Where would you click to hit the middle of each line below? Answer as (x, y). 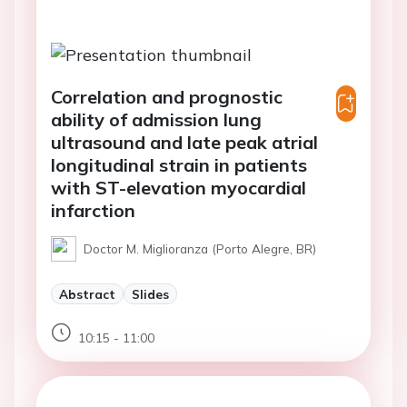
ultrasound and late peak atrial (184, 142)
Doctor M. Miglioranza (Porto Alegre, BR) (200, 248)
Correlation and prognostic (167, 96)
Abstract (87, 293)
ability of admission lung (156, 119)
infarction (93, 210)
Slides (150, 293)
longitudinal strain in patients (179, 164)
